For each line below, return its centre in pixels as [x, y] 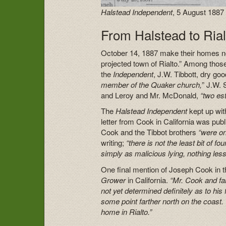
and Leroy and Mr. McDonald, [151, 95]
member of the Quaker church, [152, 84]
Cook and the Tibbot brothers [150, 132]
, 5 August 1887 [199, 12]
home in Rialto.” [127, 211]
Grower [114, 180]
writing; [114, 143]
